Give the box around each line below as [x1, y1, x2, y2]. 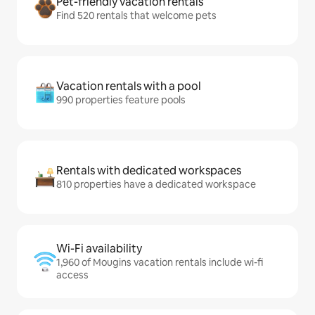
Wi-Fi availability [56, 241, 142, 256]
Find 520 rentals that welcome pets [56, 9, 217, 22]
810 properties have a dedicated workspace [56, 178, 256, 191]
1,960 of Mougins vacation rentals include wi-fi [56, 256, 263, 269]
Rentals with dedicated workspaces [56, 163, 241, 178]
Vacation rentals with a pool [56, 79, 201, 94]
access [56, 269, 89, 281]
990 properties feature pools [56, 94, 186, 106]
